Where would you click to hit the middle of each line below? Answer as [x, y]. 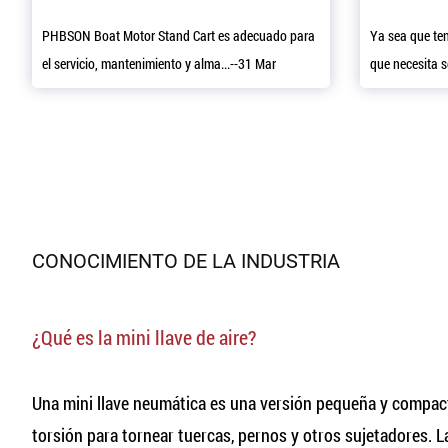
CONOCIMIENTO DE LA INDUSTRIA [186, 260]
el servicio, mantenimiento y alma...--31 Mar [159, 63]
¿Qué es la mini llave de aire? [144, 336]
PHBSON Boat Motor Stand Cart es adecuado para [178, 35]
